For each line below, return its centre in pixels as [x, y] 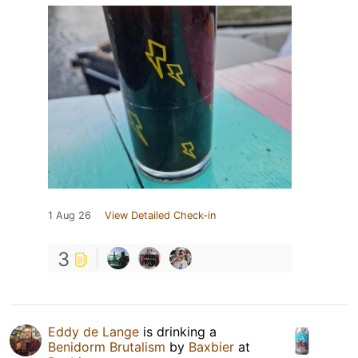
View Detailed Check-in [160, 215]
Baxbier [211, 346]
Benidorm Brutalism [107, 346]
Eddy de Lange [93, 331]
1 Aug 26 [70, 215]
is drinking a [178, 331]
